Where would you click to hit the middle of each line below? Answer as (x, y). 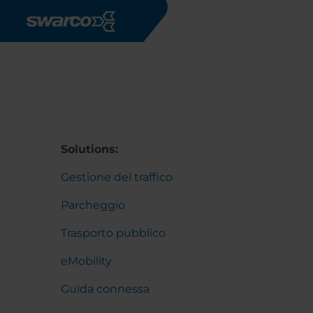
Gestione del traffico (117, 177)
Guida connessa (105, 289)
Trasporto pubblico (113, 233)
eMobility (86, 261)
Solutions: (89, 149)
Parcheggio (93, 205)
